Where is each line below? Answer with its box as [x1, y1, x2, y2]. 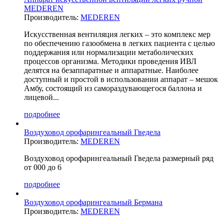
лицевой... [24, 92, 59, 101]
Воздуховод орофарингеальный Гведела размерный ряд [24, 153, 213, 162]
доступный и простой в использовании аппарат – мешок [24, 74, 218, 83]
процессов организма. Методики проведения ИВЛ [24, 56, 196, 65]
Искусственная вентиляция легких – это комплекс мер [24, 29, 210, 38]
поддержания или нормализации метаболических [24, 47, 193, 56]
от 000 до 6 [24, 162, 61, 171]
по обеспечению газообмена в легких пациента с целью [24, 38, 215, 47]
